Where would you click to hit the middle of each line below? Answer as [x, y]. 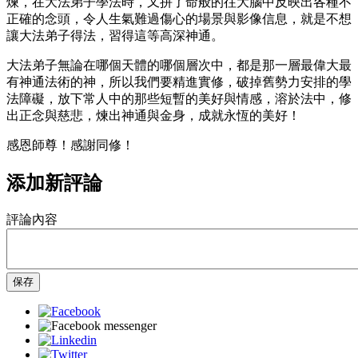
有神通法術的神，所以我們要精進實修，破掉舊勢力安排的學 [179, 82]
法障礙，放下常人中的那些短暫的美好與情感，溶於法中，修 [179, 98]
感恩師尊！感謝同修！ [70, 145]
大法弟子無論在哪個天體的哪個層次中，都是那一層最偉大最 [179, 65]
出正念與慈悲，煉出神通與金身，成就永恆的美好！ [153, 115]
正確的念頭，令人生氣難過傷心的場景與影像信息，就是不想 [179, 18]
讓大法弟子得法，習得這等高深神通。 [115, 35]
